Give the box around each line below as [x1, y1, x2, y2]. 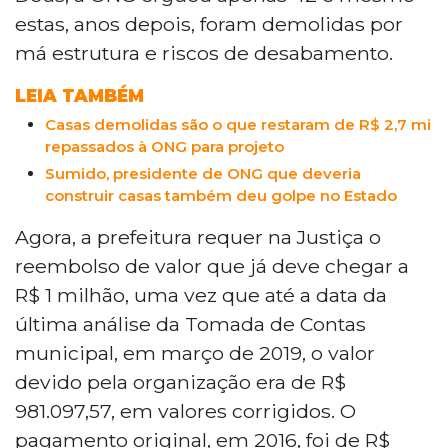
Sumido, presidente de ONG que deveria [45, 163, 361, 183]
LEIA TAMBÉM [15, 85, 144, 106]
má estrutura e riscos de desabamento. [15, 40, 393, 65]
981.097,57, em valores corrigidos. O [15, 398, 356, 423]
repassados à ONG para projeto [45, 136, 284, 156]
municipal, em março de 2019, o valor [15, 340, 375, 365]
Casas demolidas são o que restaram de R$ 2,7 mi [45, 114, 431, 134]
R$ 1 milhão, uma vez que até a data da [15, 282, 387, 307]
